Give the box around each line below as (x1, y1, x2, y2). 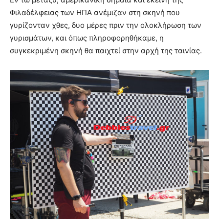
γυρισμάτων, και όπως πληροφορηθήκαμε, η (10, 33, 164, 43)
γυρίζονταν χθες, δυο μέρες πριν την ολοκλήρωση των (10, 21, 201, 30)
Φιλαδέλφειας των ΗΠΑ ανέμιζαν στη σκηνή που (10, 8, 180, 18)
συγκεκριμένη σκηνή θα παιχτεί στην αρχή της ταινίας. (10, 46, 202, 56)
